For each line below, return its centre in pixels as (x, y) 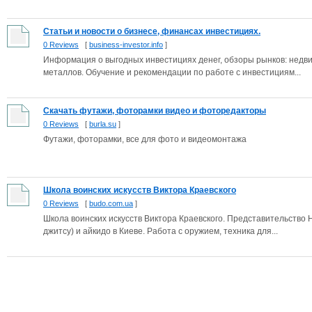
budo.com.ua (111, 203)
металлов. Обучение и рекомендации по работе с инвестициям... (172, 72)
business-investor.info (126, 45)
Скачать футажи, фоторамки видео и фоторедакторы (155, 111)
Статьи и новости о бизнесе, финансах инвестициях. (152, 31)
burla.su (103, 124)
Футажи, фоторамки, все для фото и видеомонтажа (145, 139)
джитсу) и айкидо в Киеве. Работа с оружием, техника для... (161, 231)
